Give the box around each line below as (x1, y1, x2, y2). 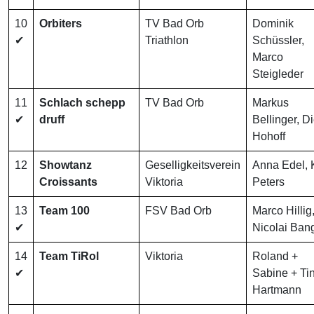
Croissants (39, 176, 97, 189)
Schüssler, (252, 34, 304, 47)
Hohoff (252, 130, 285, 143)
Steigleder (252, 68, 303, 81)
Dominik (252, 18, 294, 30)
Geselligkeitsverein (145, 159, 240, 172)
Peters (252, 176, 285, 189)
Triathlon (145, 34, 189, 47)
